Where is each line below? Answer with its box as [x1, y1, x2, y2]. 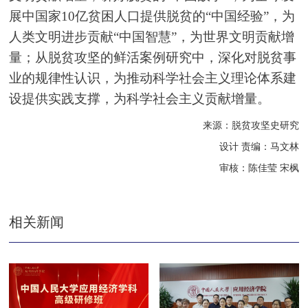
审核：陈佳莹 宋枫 [219, 162, 299, 173]
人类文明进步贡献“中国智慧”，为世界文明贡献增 [9, 29, 295, 44]
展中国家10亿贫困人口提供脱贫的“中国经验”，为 [9, 8, 296, 23]
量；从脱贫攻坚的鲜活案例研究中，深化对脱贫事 [9, 49, 297, 65]
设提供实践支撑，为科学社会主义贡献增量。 [9, 91, 271, 106]
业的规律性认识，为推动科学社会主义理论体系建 [9, 70, 297, 85]
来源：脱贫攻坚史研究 [202, 120, 299, 131]
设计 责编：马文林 [219, 141, 299, 152]
